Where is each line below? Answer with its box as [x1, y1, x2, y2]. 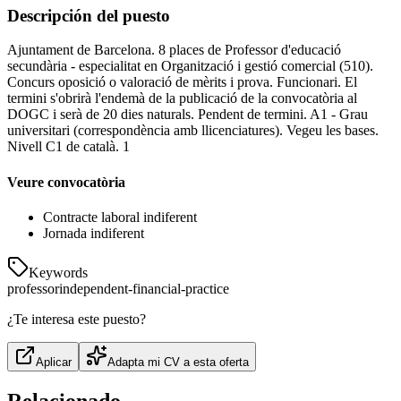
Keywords [29, 264, 88, 280]
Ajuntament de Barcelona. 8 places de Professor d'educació [7, 42, 341, 58]
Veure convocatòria [7, 174, 125, 190]
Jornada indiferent [43, 225, 144, 241]
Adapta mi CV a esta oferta [107, 354, 249, 369]
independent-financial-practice [59, 280, 229, 296]
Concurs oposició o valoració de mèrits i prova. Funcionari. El [7, 74, 357, 90]
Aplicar [36, 354, 72, 369]
